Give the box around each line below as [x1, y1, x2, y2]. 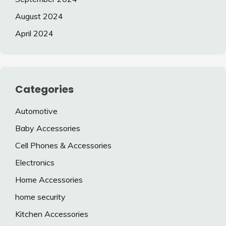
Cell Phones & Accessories [15, 140, 111, 151]
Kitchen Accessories [15, 209, 88, 219]
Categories [15, 82, 74, 96]
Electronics [15, 157, 54, 168]
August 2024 [15, 11, 63, 21]
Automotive [15, 106, 58, 117]
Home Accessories [15, 175, 83, 185]
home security [15, 192, 66, 202]
